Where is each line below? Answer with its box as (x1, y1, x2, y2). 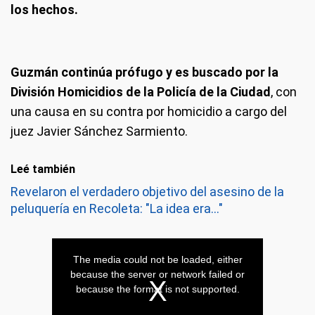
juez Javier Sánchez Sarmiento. (11, 124, 188, 139)
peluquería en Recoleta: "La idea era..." (11, 201, 223, 216)
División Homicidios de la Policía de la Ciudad (11, 84, 271, 99)
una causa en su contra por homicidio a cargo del (11, 104, 287, 119)
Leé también (11, 162, 75, 176)
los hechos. (11, 2, 78, 17)
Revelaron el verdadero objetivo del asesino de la (11, 184, 284, 199)
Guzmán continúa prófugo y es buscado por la (11, 65, 278, 79)
